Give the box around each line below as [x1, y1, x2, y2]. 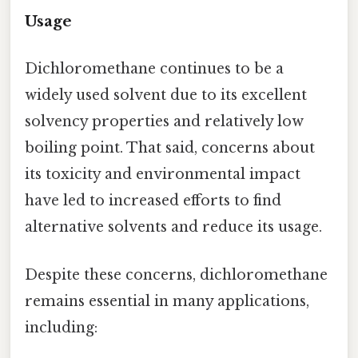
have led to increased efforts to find [25, 192, 281, 210]
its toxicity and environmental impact [25, 165, 300, 184]
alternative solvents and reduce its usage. [25, 218, 322, 237]
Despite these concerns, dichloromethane [25, 265, 328, 284]
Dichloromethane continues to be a [25, 60, 284, 78]
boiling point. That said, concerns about [25, 139, 315, 157]
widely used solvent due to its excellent [25, 86, 307, 105]
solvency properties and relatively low [25, 113, 304, 131]
